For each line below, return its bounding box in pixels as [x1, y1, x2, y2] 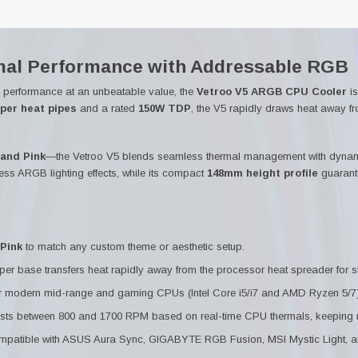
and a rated [77, 101, 138, 114]
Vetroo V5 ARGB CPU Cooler [197, 85, 347, 97]
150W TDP [138, 101, 191, 114]
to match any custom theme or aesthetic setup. [22, 241, 245, 253]
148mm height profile [207, 166, 318, 179]
